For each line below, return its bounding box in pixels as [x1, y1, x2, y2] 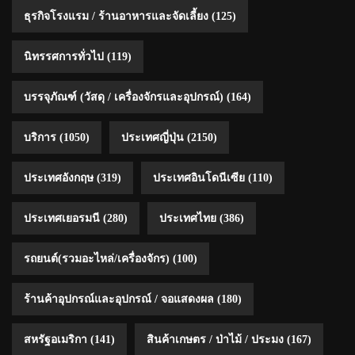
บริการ [24, 131, 56, 143]
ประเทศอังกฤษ [24, 171, 94, 184]
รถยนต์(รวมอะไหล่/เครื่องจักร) [24, 252, 170, 265]
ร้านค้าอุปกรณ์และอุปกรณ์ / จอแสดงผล [24, 292, 214, 305]
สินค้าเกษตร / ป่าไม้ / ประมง [147, 333, 284, 345]
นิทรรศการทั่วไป [24, 50, 104, 63]
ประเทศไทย [159, 212, 216, 224]
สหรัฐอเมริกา [24, 333, 87, 345]
